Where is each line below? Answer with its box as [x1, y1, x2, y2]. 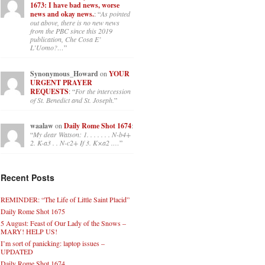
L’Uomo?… [30, 43, 64, 53]
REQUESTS [30, 86, 69, 96]
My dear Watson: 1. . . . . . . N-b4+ [33, 130, 131, 140]
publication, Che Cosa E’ [30, 34, 101, 44]
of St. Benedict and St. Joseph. [30, 95, 114, 105]
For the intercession [75, 86, 131, 96]
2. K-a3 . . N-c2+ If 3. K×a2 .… [30, 138, 119, 148]
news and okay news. [30, 9, 94, 20]
